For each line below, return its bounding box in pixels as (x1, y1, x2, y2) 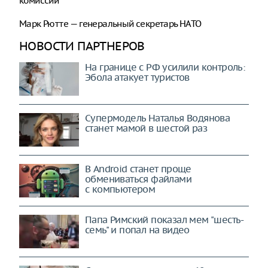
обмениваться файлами (85, 173, 191, 185)
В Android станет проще (85, 163, 191, 175)
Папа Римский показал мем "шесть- (85, 214, 244, 226)
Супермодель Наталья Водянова (85, 112, 230, 124)
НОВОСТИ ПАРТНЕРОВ (19, 38, 145, 53)
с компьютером (85, 183, 156, 195)
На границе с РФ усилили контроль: (85, 61, 245, 73)
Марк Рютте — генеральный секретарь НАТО (19, 18, 202, 29)
